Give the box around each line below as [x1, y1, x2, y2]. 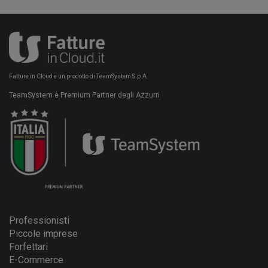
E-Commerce [9, 254, 63, 266]
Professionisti [9, 214, 69, 226]
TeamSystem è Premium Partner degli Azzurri [9, 90, 160, 99]
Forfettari [9, 240, 48, 252]
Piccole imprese [9, 227, 78, 239]
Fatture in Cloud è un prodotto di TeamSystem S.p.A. [9, 72, 148, 80]
